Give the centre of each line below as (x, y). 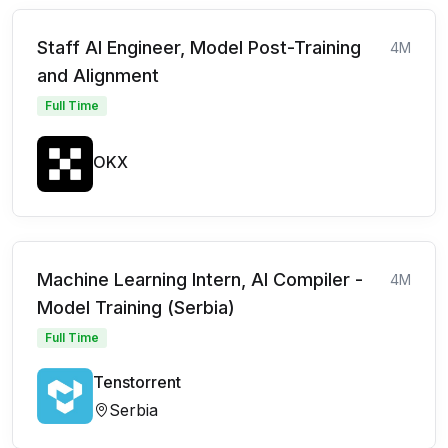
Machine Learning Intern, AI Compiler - (200, 279)
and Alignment (98, 75)
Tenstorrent (137, 381)
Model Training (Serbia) (136, 307)
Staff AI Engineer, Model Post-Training (199, 47)
